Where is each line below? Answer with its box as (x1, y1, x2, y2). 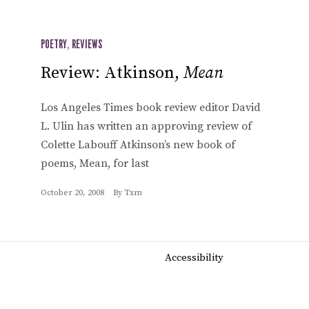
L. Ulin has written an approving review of (41, 119, 252, 133)
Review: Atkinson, (41, 62, 183, 83)
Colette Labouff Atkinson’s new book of (41, 137, 235, 152)
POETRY (41, 39, 67, 50)
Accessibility (165, 250, 223, 264)
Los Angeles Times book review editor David (41, 100, 261, 114)
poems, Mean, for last (41, 156, 149, 170)
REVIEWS (72, 39, 102, 50)
